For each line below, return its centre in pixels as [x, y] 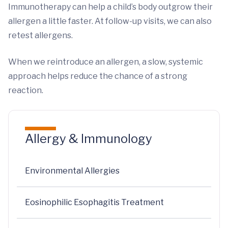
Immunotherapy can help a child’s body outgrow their [110, 7]
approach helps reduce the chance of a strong [98, 76]
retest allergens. [40, 35]
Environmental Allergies [72, 170]
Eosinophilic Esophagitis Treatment [94, 202]
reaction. [26, 90]
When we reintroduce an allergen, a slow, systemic [106, 62]
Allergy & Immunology [89, 138]
